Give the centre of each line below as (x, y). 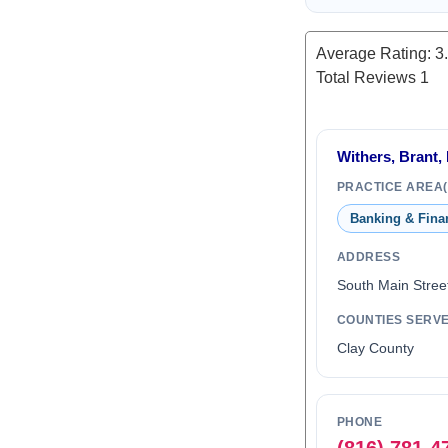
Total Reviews (367, 77)
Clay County (375, 348)
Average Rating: (375, 53)
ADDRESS (368, 257)
